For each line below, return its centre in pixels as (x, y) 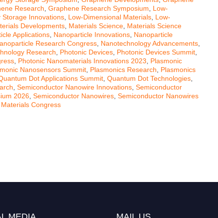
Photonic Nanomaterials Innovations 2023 (82, 61)
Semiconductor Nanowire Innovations (74, 87)
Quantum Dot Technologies (149, 79)
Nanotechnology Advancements (149, 44)
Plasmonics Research (123, 70)
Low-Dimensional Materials (110, 17)
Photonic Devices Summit (156, 52)
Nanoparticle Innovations (92, 35)
